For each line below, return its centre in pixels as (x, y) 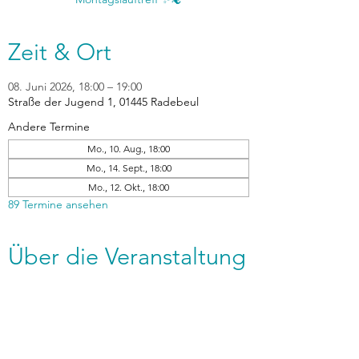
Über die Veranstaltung (127, 256)
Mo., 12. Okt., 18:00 (129, 187)
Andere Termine (49, 127)
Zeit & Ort (60, 52)
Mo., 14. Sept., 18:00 (129, 168)
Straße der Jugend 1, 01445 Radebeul (103, 102)
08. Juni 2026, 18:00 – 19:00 (75, 87)
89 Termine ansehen (58, 204)
